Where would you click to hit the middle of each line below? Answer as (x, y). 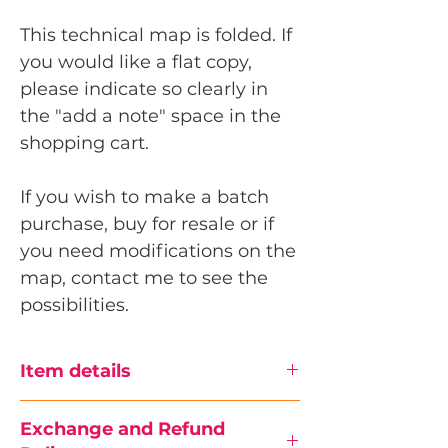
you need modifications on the (158, 251)
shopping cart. (84, 143)
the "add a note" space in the (150, 116)
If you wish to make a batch (144, 197)
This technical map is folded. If (156, 35)
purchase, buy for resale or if (147, 224)
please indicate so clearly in (144, 89)
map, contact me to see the (144, 278)
